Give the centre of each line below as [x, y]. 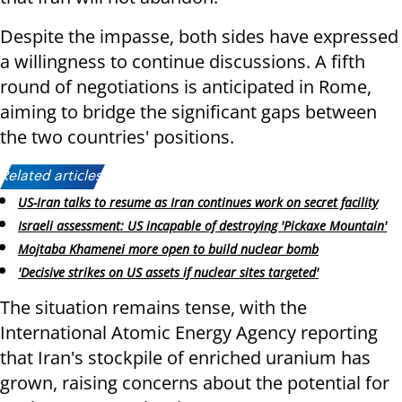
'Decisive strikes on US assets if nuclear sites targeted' [168, 272]
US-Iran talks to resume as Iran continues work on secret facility [198, 203]
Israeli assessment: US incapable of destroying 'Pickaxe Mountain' [202, 226]
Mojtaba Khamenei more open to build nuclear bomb [168, 249]
